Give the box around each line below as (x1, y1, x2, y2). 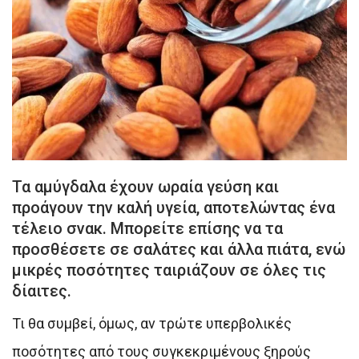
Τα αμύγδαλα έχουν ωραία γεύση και (12, 176, 279, 196)
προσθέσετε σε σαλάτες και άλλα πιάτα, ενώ (12, 239, 345, 259)
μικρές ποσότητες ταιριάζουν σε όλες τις (12, 260, 326, 280)
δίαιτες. (12, 280, 71, 301)
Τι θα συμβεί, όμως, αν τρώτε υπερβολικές (12, 314, 292, 332)
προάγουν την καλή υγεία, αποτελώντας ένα (12, 197, 335, 217)
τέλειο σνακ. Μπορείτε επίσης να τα (12, 218, 283, 238)
